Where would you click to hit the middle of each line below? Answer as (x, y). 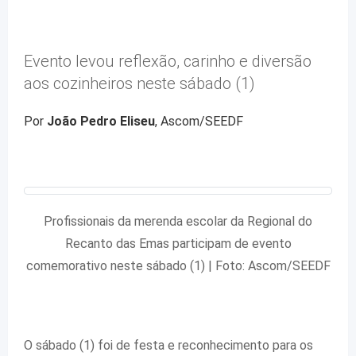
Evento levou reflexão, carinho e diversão (168, 61)
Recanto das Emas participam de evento (178, 243)
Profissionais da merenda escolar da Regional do (178, 221)
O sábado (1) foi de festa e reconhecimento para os (168, 345)
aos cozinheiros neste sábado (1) (139, 83)
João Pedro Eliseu (101, 121)
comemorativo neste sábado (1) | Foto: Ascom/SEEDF (178, 265)
